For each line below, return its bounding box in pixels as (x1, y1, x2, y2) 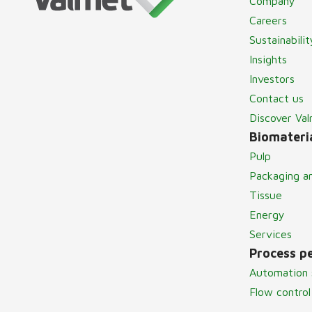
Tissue (249, 189, 282, 202)
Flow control (249, 286, 311, 299)
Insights (249, 53, 287, 66)
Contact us (249, 92, 304, 105)
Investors (249, 72, 295, 86)
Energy (249, 208, 285, 221)
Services (249, 228, 292, 241)
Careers (249, 14, 287, 27)
